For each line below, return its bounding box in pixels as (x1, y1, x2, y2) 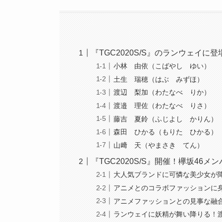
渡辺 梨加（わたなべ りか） (113, 88, 211, 97)
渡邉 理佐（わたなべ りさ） (113, 101, 211, 110)
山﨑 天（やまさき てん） (113, 141, 204, 149)
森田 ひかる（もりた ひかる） (113, 128, 218, 136)
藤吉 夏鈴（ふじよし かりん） (113, 114, 218, 123)
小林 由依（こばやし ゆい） (113, 62, 211, 70)
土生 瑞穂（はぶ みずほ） (113, 75, 204, 83)
